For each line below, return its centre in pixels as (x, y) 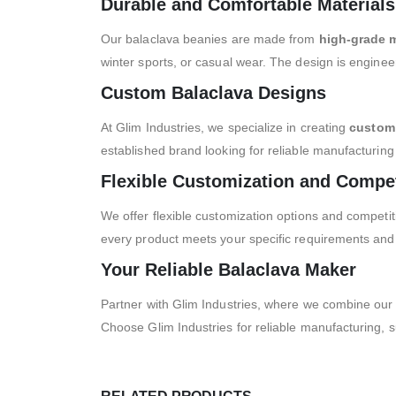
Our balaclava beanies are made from (210, 38)
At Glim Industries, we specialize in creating (225, 127)
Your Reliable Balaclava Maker (228, 269)
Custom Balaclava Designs (213, 92)
